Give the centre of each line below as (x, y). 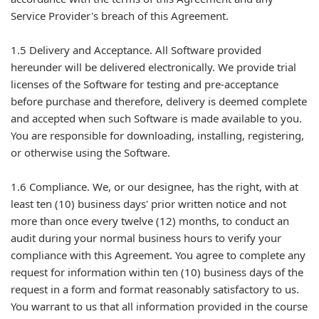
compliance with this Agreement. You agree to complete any (158, 255)
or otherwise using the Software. (90, 152)
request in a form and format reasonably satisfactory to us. (155, 289)
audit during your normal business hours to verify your (146, 238)
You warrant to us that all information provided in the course (159, 306)
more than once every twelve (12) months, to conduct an (150, 221)
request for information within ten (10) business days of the (157, 272)
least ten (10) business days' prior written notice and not (148, 204)
